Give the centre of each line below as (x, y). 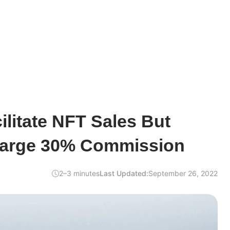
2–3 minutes (79, 173)
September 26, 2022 (183, 173)
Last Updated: (124, 173)
